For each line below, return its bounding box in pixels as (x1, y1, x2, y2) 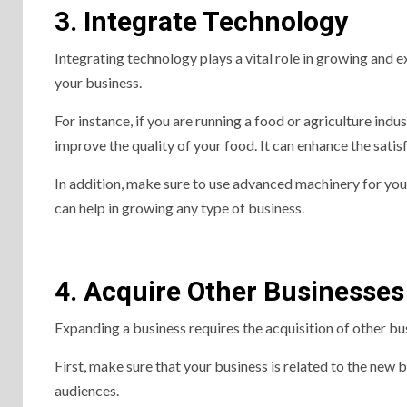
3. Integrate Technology (55, 5, 348, 37)
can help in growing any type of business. (55, 199, 304, 216)
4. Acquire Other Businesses (55, 275, 404, 307)
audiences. (55, 382, 119, 399)
